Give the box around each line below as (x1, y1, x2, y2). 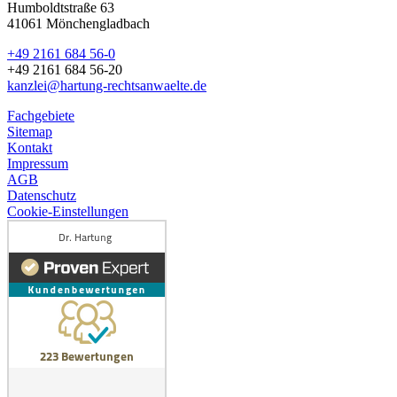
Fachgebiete (7, 107, 74, 123)
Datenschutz (7, 187, 76, 203)
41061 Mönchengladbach (7, 15, 150, 31)
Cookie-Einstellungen (7, 203, 128, 219)
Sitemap (7, 123, 52, 139)
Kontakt (7, 139, 52, 155)
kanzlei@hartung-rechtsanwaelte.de (7, 77, 206, 93)
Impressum (7, 155, 68, 171)
